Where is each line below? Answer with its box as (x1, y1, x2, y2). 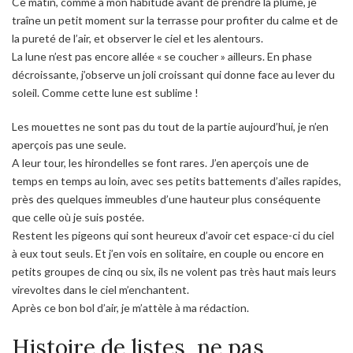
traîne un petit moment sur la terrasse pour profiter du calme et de (12, 13, 338, 28)
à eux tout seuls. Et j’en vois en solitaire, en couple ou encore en (12, 247, 324, 261)
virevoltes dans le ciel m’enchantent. (12, 283, 189, 297)
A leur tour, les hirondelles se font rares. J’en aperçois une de (12, 156, 309, 170)
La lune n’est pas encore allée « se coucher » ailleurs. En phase (12, 50, 312, 64)
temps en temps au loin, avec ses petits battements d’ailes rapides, (12, 174, 341, 188)
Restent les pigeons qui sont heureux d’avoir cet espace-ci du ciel (12, 229, 334, 243)
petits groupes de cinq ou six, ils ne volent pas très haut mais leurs (12, 265, 336, 279)
